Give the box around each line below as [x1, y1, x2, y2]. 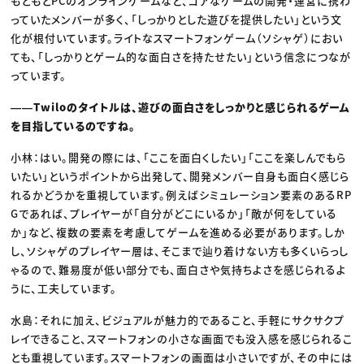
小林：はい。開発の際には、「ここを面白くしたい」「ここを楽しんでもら [11, 149, 347, 165]
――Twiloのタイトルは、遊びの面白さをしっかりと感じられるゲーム [11, 98, 351, 115]
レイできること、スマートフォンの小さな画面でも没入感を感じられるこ [11, 330, 353, 346]
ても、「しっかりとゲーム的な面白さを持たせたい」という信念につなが [11, 48, 352, 64]
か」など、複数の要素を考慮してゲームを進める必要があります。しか [11, 223, 346, 240]
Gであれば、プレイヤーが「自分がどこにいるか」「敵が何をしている [11, 205, 338, 221]
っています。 [11, 67, 67, 83]
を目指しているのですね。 [11, 117, 136, 133]
